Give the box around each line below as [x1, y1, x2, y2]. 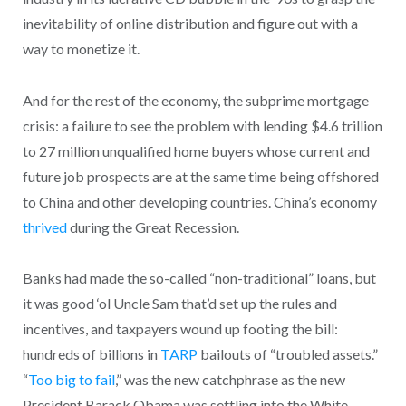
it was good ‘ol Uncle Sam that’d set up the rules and [22, 295, 337, 313]
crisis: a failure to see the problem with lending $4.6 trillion [22, 116, 382, 134]
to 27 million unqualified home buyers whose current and [22, 141, 370, 159]
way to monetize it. [22, 40, 140, 58]
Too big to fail [27, 371, 115, 389]
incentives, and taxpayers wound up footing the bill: [22, 320, 338, 338]
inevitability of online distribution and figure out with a [22, 14, 358, 33]
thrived [22, 217, 67, 236]
